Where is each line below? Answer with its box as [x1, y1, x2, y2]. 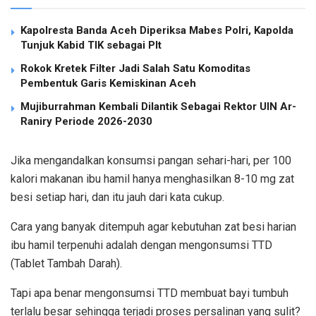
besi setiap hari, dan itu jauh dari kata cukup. [11, 190, 224, 204]
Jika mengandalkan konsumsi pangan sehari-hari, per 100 [11, 153, 291, 167]
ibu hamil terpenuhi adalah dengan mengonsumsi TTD [11, 238, 272, 252]
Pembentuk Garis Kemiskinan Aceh [20, 76, 196, 90]
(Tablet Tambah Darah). [11, 256, 122, 270]
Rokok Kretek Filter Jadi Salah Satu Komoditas [20, 61, 250, 75]
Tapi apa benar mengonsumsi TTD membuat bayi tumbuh [11, 286, 288, 300]
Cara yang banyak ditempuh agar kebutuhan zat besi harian [11, 219, 296, 233]
